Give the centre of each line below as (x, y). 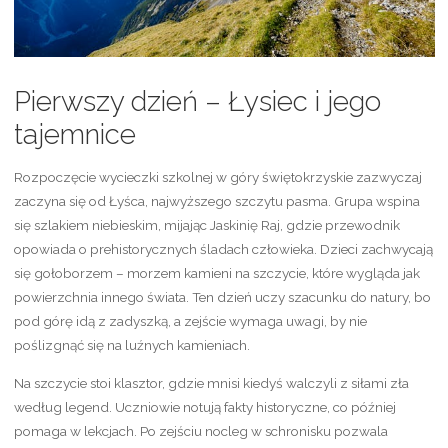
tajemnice (74, 135)
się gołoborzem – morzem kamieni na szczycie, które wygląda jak (216, 273)
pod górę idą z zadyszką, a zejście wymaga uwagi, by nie (190, 321)
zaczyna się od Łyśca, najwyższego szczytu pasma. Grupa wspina (216, 201)
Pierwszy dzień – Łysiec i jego (197, 102)
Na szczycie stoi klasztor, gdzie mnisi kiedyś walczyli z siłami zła (211, 382)
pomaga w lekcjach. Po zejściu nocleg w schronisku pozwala (200, 430)
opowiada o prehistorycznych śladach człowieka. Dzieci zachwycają (223, 249)
